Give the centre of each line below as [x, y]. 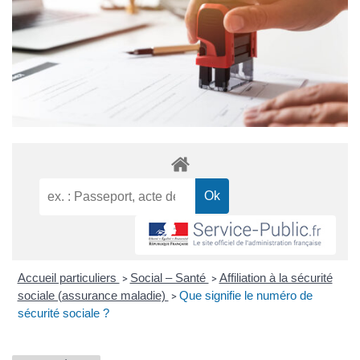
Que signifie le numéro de [245, 295]
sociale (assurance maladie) [93, 295]
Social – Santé [169, 277]
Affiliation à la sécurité [276, 277]
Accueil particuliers [68, 277]
